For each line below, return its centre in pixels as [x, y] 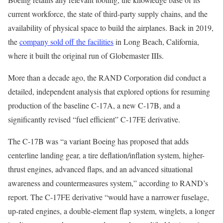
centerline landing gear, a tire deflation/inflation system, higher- [106, 155]
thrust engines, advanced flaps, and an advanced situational [100, 169]
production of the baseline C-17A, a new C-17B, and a [94, 106]
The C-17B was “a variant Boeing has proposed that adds [98, 141]
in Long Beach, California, [156, 42]
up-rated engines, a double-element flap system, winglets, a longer [111, 211]
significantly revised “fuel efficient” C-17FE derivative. [94, 119]
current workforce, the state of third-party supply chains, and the [108, 14]
